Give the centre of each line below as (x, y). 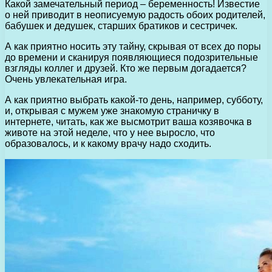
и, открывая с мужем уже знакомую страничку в (112, 110)
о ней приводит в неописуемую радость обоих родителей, (135, 15)
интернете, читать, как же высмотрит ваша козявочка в (128, 121)
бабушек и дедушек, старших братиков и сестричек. (121, 25)
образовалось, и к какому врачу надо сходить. (108, 143)
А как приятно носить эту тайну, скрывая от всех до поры (133, 46)
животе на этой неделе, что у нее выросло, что (110, 132)
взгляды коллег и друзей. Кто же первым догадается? (126, 68)
